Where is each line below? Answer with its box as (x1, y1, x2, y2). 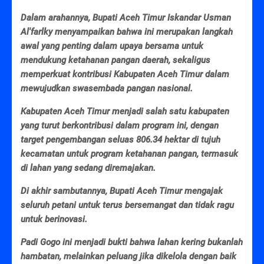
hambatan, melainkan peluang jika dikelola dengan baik (21, 250, 236, 262)
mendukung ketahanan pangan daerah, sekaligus (21, 54, 210, 65)
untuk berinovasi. (21, 213, 90, 225)
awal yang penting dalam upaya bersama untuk (21, 40, 203, 51)
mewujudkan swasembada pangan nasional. (21, 82, 193, 94)
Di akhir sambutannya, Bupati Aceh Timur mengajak (21, 185, 223, 196)
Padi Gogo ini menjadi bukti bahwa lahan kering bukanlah (21, 236, 243, 247)
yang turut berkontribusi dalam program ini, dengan (21, 120, 219, 131)
